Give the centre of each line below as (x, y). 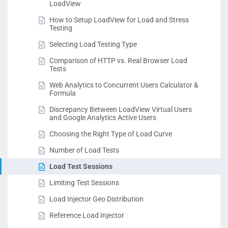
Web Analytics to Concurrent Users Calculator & (124, 85)
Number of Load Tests (84, 150)
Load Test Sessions (81, 167)
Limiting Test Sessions (84, 183)
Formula (63, 93)
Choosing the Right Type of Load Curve (111, 134)
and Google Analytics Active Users (103, 118)
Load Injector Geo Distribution (96, 199)
